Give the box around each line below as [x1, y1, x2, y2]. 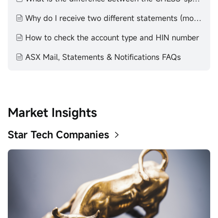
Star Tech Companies [8, 128, 109, 141]
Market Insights [8, 105, 97, 120]
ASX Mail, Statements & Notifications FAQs [25, 52, 181, 62]
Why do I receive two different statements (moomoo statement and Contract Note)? [194, 13, 201, 23]
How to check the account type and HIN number [25, 32, 199, 43]
